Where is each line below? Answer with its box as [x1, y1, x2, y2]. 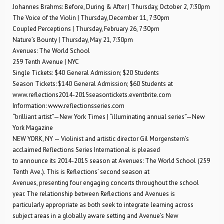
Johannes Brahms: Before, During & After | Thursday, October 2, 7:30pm [12, 2, 210, 11]
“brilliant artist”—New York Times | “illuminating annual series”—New [12, 112, 205, 121]
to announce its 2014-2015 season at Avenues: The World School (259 [12, 156, 210, 165]
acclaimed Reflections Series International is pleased [12, 145, 160, 154]
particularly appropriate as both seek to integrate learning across [12, 200, 193, 209]
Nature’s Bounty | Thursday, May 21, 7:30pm [12, 35, 133, 44]
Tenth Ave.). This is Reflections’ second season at [12, 167, 149, 176]
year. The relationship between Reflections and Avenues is [12, 189, 175, 198]
